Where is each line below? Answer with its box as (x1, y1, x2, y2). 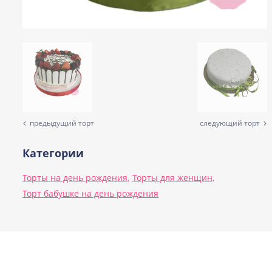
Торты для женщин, (132, 172, 214, 184)
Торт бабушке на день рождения (22, 188, 158, 200)
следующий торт (200, 118, 260, 129)
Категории (22, 146, 84, 161)
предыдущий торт (30, 118, 94, 129)
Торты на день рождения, (22, 172, 129, 184)
